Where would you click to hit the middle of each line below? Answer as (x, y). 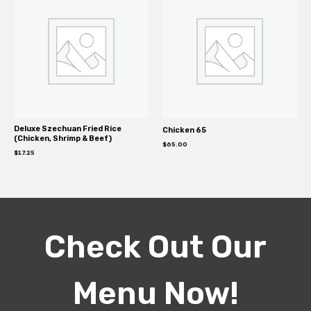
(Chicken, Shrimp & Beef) (63, 139)
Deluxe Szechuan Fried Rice (68, 129)
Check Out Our (155, 246)
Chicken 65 (184, 131)
